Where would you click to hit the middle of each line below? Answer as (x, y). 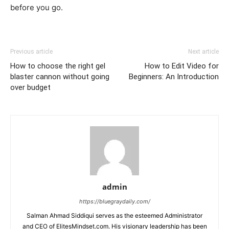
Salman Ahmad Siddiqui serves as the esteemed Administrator (114, 215)
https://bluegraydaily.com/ (114, 201)
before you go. (37, 7)
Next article (203, 51)
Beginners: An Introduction (174, 76)
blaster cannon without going (60, 76)
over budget (30, 87)
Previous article (31, 51)
